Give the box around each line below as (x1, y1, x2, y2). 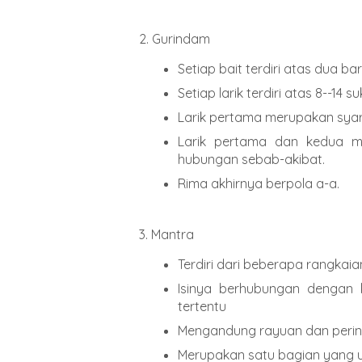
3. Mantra (139, 225, 194, 242)
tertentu (178, 297, 226, 314)
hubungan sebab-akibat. (178, 151, 325, 168)
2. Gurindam (139, 31, 210, 48)
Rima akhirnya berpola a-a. (178, 175, 339, 192)
